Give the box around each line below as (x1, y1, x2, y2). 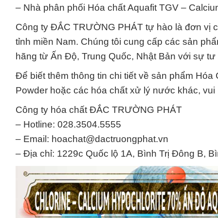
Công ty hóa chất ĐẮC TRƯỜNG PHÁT (16, 105, 182, 115)
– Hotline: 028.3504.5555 (16, 119, 121, 130)
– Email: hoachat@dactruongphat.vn (16, 134, 168, 145)
